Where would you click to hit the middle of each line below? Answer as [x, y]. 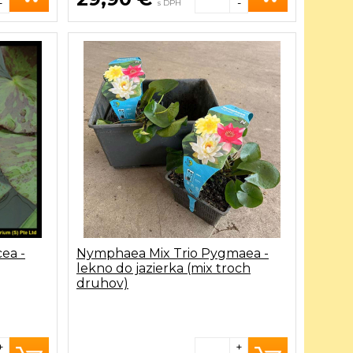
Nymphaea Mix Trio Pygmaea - [173, 253]
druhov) [102, 283]
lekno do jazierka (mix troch [163, 268]
